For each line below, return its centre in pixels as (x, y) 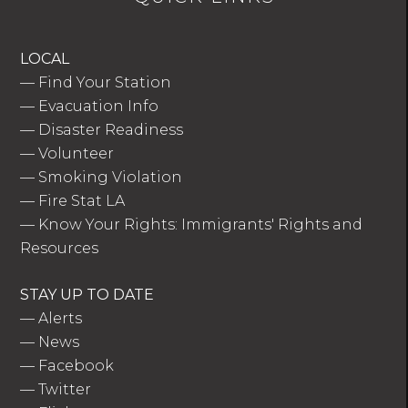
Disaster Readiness (111, 130)
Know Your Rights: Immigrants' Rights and (201, 225)
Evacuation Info (99, 107)
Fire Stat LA (82, 201)
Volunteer (76, 154)
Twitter (65, 390)
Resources (60, 249)
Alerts (61, 319)
